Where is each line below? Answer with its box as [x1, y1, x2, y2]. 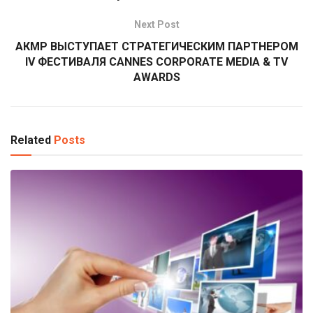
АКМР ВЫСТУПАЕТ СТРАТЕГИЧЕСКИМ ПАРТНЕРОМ [15, 39, 298, 53]
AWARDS [133, 70, 180, 84]
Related [10, 133, 51, 147]
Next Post [133, 18, 180, 30]
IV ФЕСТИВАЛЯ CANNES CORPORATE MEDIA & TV [25, 54, 288, 68]
